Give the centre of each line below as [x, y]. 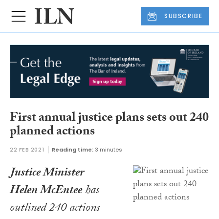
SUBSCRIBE [184, 16]
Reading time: [73, 150]
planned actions [52, 132]
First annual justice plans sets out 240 [109, 119]
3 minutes [109, 150]
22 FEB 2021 [27, 150]
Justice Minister [47, 174]
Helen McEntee [46, 192]
